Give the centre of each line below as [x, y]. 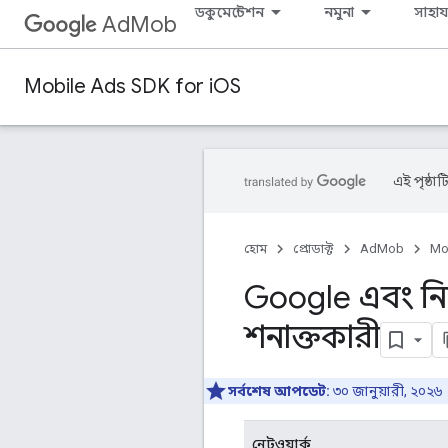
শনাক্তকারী [312, 337]
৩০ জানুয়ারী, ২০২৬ [386, 390]
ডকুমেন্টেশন [229, 12]
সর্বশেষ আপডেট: [279, 390]
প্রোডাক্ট [313, 248]
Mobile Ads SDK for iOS [132, 86]
